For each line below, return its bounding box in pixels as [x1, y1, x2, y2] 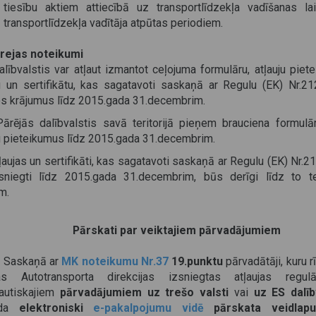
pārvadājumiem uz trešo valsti [59, 286, 234, 299]
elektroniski [18, 301, 93, 315]
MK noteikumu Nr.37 [61, 255, 169, 268]
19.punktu [171, 255, 224, 268]
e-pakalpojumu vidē [93, 301, 204, 315]
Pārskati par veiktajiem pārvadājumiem [72, 224, 281, 237]
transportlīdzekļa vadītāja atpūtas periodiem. [4, 16, 223, 30]
